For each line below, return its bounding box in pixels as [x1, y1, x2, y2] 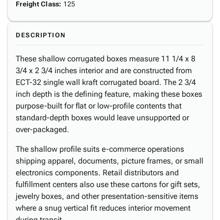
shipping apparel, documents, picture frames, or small [16, 156, 203, 165]
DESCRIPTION [16, 31, 66, 39]
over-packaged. [16, 125, 69, 134]
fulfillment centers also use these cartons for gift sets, [16, 180, 200, 189]
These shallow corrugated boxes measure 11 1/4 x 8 [16, 54, 195, 63]
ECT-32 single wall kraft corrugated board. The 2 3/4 [16, 78, 196, 87]
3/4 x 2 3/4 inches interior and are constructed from [16, 66, 192, 75]
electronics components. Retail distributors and [16, 168, 179, 177]
